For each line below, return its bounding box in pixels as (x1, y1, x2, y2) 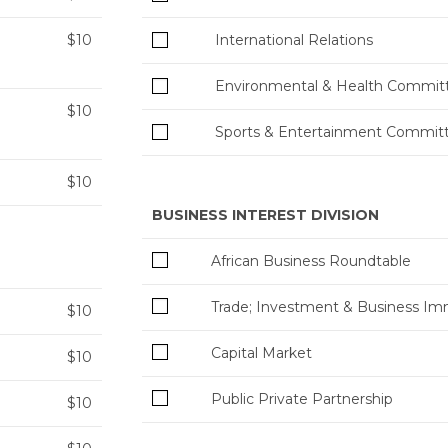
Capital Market (211, 343, 312, 362)
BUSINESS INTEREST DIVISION (152, 205, 379, 224)
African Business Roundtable (211, 251, 411, 270)
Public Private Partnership (211, 389, 393, 408)
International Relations (215, 31, 373, 49)
